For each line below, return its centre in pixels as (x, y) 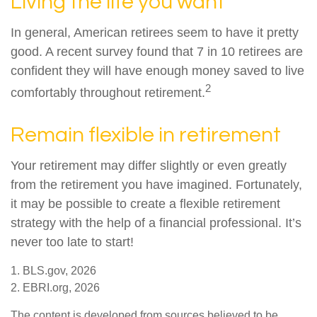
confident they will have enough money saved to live (157, 71)
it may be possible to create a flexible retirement (145, 204)
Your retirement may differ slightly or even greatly (149, 166)
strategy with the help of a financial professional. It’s (156, 223)
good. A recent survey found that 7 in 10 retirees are (157, 52)
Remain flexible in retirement (146, 135)
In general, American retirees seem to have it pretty (155, 33)
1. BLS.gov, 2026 (53, 271)
